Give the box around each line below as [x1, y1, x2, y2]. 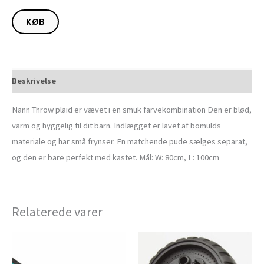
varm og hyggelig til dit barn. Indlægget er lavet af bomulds [12, 120, 221, 131]
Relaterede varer [12, 203, 103, 220]
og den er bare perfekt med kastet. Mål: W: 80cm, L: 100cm [12, 151, 219, 163]
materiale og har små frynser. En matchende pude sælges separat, [12, 136, 247, 147]
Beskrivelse [12, 75, 56, 86]
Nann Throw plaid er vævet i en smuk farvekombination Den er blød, [12, 104, 252, 115]
